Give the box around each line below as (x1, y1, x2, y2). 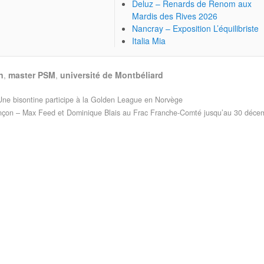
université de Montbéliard (60, 69, 164, 81)
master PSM (8, 69, 56, 81)
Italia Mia (132, 35, 166, 47)
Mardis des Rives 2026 (132, 10, 218, 22)
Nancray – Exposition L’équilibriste (132, 22, 259, 35)
